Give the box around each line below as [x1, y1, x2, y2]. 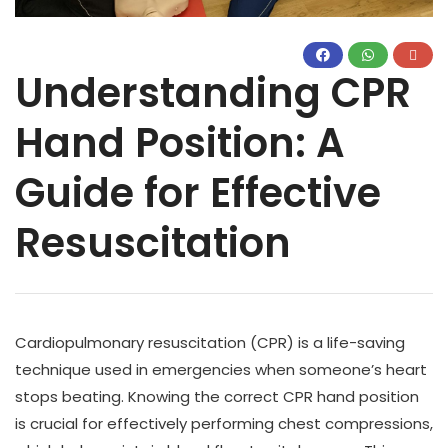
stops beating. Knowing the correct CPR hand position [15, 386, 419, 408]
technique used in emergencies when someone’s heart [15, 359, 427, 381]
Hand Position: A [15, 115, 345, 172]
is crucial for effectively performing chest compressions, [15, 413, 433, 435]
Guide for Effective [15, 165, 381, 222]
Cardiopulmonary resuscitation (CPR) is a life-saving [15, 332, 405, 354]
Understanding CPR [15, 65, 411, 122]
